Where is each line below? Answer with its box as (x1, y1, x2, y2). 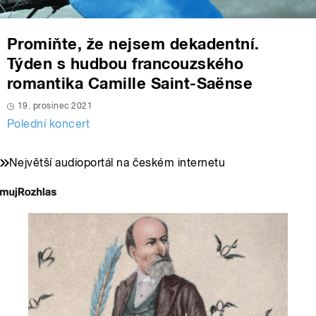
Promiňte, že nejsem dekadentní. (7, 35, 260, 54)
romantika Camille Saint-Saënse (7, 74, 253, 93)
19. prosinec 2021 (18, 101, 93, 111)
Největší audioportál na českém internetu (9, 156, 226, 170)
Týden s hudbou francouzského (7, 54, 244, 73)
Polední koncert (7, 117, 90, 131)
